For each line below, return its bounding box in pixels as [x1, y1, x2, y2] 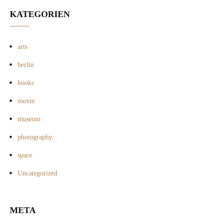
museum [18, 115, 41, 123]
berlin [18, 61, 34, 69]
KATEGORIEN [10, 9, 70, 20]
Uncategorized [18, 170, 57, 177]
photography [18, 133, 52, 141]
